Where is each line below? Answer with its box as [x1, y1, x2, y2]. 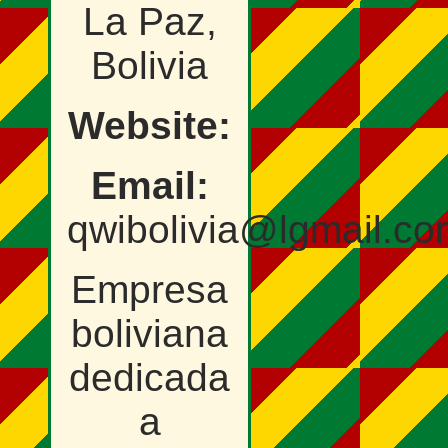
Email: [90, 164, 209, 208]
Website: [68, 104, 231, 148]
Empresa [71, 268, 228, 312]
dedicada [69, 356, 230, 400]
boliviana [71, 312, 228, 356]
